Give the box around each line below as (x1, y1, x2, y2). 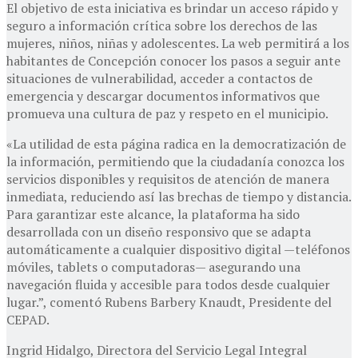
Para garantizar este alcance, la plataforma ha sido (6, 205, 300, 224)
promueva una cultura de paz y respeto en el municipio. (6, 105, 328, 123)
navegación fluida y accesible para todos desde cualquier (6, 276, 330, 294)
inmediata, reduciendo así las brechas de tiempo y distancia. (6, 188, 351, 206)
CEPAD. (6, 311, 50, 329)
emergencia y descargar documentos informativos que (6, 87, 320, 105)
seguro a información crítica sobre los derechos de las (6, 17, 317, 35)
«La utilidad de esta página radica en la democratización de (6, 135, 346, 153)
